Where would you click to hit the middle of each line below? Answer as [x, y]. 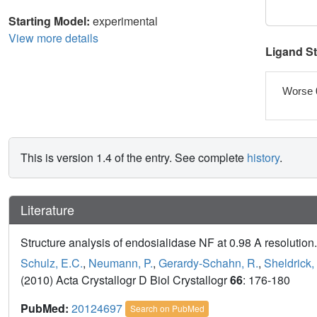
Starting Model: [51, 21]
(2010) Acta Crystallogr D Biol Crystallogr [125, 280]
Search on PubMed [167, 309]
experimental [125, 21]
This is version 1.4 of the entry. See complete [134, 158]
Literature [47, 210]
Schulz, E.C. [52, 263]
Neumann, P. [121, 263]
